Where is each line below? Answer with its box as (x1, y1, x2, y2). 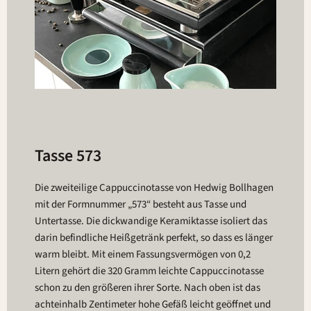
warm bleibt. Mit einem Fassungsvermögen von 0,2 (35, 247, 251, 262)
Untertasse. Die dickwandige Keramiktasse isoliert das (35, 214, 267, 228)
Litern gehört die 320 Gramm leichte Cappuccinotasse (35, 264, 264, 278)
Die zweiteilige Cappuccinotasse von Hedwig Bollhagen (35, 180, 274, 195)
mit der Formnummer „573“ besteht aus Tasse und (35, 197, 246, 212)
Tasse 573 (35, 144, 101, 168)
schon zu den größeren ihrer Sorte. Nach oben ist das (35, 280, 260, 295)
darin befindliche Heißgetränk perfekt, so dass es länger (35, 230, 273, 245)
